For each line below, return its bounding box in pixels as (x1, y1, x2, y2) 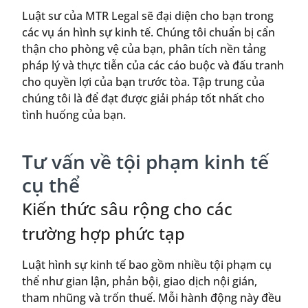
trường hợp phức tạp (22, 222, 185, 245)
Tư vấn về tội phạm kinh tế (22, 148, 269, 175)
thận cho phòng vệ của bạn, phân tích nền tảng (22, 41, 266, 56)
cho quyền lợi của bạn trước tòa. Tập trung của (22, 74, 265, 89)
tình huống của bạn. (22, 107, 126, 122)
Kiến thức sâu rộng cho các (22, 197, 232, 221)
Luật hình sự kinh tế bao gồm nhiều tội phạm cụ (22, 256, 272, 272)
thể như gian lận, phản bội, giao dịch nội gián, (22, 273, 257, 289)
